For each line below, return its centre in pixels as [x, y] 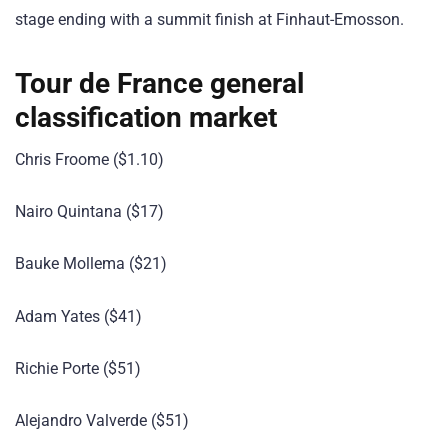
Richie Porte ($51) [78, 368]
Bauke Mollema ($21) [91, 264]
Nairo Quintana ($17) [89, 212]
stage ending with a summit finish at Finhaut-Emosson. [209, 19]
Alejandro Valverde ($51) [102, 420]
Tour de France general [159, 83]
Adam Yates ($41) [78, 316]
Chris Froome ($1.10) [89, 159]
